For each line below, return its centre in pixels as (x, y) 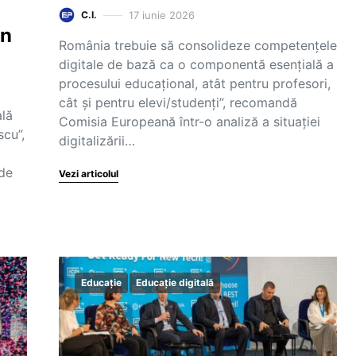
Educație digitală (175, 282)
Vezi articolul (89, 174)
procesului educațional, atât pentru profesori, (195, 83)
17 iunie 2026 (162, 15)
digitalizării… (97, 141)
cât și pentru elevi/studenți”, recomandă (178, 103)
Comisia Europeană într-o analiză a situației (190, 122)
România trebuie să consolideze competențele (198, 45)
